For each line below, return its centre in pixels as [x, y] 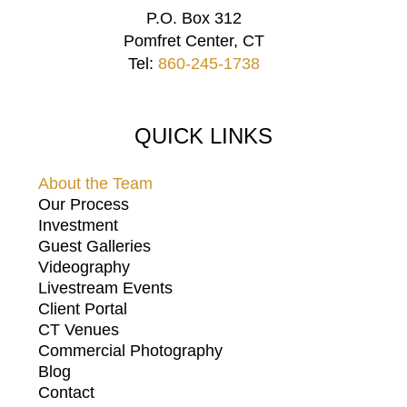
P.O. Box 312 [194, 19]
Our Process [84, 205]
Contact [67, 393]
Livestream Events [106, 288]
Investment [79, 226]
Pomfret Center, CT [194, 41]
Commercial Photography [131, 351]
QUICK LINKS [203, 136]
